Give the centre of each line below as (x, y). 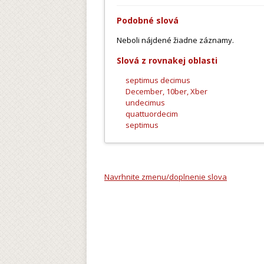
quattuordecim (152, 114)
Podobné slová (148, 20)
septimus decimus (158, 80)
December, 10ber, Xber (166, 91)
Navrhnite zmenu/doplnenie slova (166, 177)
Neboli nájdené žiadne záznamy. (175, 40)
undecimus (145, 103)
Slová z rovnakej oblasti (167, 60)
